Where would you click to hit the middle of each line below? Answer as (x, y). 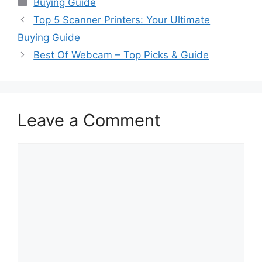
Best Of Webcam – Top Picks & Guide (121, 55)
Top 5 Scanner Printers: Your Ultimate (122, 20)
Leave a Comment (89, 120)
